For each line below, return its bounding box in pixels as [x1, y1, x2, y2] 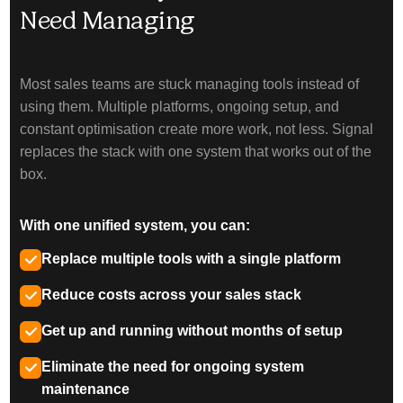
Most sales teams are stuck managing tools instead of [20, 76, 360, 93]
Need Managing [20, 5, 195, 36]
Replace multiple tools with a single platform [41, 251, 342, 267]
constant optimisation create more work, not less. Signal [20, 121, 374, 138]
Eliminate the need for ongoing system [41, 359, 305, 375]
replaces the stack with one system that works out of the [20, 144, 372, 160]
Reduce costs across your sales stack [41, 287, 302, 303]
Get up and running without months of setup [41, 323, 344, 339]
